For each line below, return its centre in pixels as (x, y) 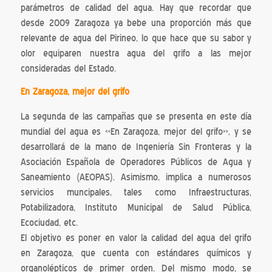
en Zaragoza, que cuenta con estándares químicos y (136, 253)
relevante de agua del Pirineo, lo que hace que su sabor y (136, 38)
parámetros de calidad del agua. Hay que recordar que (136, 8)
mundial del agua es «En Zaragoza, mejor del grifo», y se (136, 132)
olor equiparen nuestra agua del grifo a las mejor (136, 53)
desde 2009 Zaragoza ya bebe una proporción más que (136, 23)
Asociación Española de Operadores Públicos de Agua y (136, 162)
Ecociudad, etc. (49, 223)
